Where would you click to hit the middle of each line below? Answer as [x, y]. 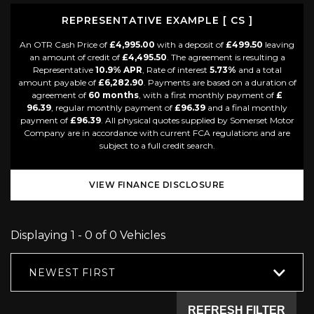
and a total [259, 69]
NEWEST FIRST [72, 272]
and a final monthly [246, 107]
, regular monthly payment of [113, 107]
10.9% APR [118, 69]
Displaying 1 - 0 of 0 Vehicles [88, 235]
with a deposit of [190, 44]
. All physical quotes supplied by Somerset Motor [197, 120]
